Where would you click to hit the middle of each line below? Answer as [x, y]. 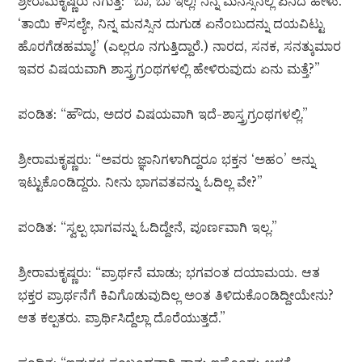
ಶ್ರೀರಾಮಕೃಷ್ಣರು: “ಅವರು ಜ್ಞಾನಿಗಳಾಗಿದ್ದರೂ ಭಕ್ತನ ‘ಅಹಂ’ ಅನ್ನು [167, 160]
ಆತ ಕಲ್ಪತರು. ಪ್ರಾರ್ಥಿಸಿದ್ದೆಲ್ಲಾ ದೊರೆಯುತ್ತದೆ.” [122, 318]
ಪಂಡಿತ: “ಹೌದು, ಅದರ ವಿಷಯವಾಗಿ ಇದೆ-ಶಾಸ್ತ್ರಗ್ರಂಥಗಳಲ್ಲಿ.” [163, 114]
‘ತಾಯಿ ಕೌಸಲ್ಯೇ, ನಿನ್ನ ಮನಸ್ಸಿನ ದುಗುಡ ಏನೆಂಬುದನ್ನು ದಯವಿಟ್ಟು [171, 24]
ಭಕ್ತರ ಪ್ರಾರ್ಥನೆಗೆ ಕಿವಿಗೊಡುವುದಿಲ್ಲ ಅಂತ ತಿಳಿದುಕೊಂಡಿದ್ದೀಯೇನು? [176, 295]
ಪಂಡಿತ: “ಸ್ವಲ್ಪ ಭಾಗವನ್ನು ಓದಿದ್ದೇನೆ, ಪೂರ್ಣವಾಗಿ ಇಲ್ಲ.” [148, 227]
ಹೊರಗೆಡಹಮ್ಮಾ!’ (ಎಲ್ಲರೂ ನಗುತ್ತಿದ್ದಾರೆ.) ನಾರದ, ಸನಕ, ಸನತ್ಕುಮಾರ [180, 46]
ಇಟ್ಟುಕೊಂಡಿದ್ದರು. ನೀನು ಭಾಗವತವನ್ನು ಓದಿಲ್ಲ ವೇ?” [141, 182]
